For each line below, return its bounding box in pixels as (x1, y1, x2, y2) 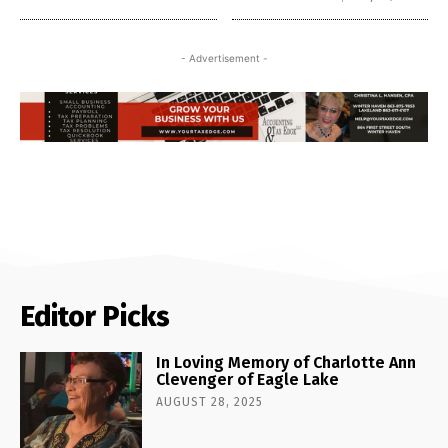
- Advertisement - (180, 51, 268, 64)
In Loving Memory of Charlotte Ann (156, 353, 417, 373)
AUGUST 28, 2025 (156, 395, 264, 410)
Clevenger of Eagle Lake (156, 370, 340, 390)
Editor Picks (20, 300, 170, 334)
